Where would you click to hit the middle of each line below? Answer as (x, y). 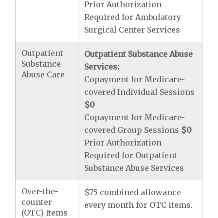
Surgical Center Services (132, 30)
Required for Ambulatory (133, 17)
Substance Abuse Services (134, 168)
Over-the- (40, 191)
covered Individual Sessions (140, 92)
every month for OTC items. (139, 205)
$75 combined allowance (133, 192)
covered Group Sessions (133, 130)
